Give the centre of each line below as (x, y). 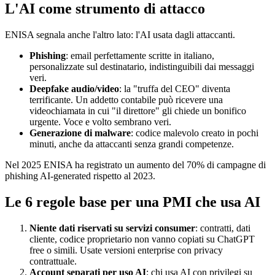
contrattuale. (53, 261)
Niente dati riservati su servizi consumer (112, 228)
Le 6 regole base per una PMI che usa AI (133, 202)
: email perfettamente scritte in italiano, (140, 55)
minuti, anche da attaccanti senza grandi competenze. (132, 144)
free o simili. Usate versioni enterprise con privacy (126, 250)
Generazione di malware (80, 133)
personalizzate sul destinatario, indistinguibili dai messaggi (142, 66)
